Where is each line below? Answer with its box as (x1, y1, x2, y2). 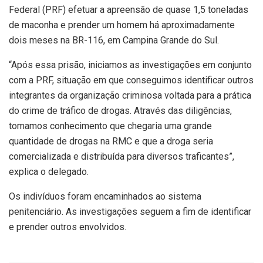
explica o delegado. (9, 166, 89, 177)
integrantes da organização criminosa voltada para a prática (9, 89, 251, 101)
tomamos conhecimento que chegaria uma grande (9, 120, 212, 131)
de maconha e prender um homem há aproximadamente (9, 19, 235, 31)
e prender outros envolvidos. (9, 221, 126, 232)
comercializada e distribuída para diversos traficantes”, (9, 150, 234, 162)
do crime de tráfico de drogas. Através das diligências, (9, 104, 232, 116)
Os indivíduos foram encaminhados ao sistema (9, 190, 201, 202)
